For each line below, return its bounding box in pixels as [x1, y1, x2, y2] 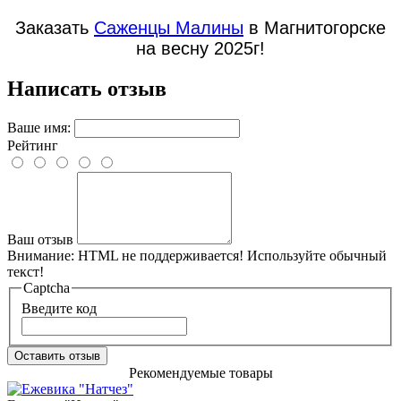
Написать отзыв [7, 76, 166, 100]
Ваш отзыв [7, 231, 73, 247]
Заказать [15, 18, 94, 38]
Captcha [23, 279, 70, 295]
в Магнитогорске [243, 18, 386, 38]
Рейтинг [7, 137, 58, 153]
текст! [7, 263, 44, 279]
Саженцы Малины [94, 18, 243, 38]
